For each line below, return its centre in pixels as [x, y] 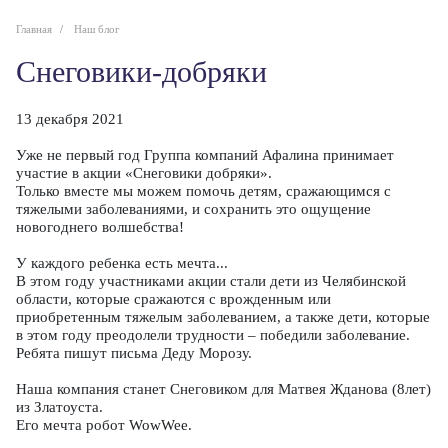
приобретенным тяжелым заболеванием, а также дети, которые [223, 317]
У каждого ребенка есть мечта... [122, 263]
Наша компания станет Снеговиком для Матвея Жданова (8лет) [223, 389]
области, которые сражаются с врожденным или [173, 299]
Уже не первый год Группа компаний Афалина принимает [205, 155]
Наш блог [97, 29]
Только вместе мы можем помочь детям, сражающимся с [203, 191]
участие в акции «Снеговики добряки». [144, 173]
